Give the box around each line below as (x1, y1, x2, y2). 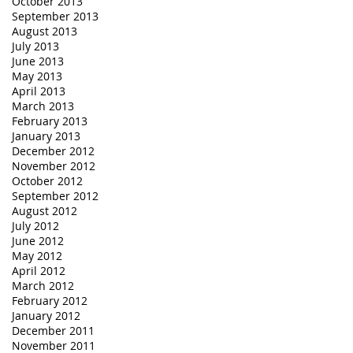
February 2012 (12, 292, 87, 308)
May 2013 (12, 68, 62, 84)
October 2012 (12, 173, 83, 188)
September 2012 (12, 188, 98, 203)
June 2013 (12, 53, 64, 69)
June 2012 (12, 232, 64, 248)
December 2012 (12, 143, 95, 158)
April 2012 (12, 262, 65, 278)
